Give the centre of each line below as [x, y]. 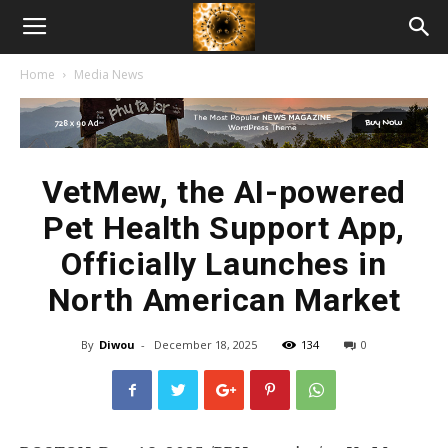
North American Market [224, 300]
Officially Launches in [224, 264]
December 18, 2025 [205, 344]
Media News [108, 74]
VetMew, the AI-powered [224, 192]
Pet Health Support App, [224, 228]
